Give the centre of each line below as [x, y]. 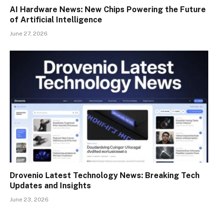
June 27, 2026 [29, 34]
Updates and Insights [50, 185]
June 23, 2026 [29, 199]
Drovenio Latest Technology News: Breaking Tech [105, 175]
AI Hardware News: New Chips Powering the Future [108, 10]
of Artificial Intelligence [56, 20]
